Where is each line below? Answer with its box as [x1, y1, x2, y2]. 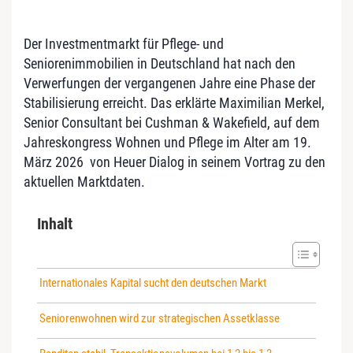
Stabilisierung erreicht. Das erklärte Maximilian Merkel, [24, 95, 325, 112]
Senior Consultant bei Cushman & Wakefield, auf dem [24, 114, 320, 132]
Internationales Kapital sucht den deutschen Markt [39, 276, 267, 291]
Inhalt [37, 214, 72, 234]
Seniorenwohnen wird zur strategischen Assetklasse [39, 311, 281, 326]
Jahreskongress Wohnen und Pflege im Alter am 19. [24, 134, 311, 151]
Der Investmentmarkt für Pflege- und [24, 35, 224, 53]
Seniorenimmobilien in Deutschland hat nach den [24, 55, 295, 72]
